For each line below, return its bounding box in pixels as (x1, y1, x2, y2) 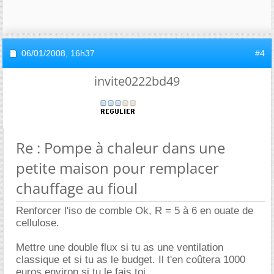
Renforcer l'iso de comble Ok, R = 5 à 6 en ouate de (16, 205, 253, 217)
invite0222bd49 (94, 73, 180, 89)
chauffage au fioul (16, 178, 138, 198)
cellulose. (16, 217, 59, 229)
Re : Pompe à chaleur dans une (16, 138, 225, 158)
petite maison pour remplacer (16, 158, 219, 178)
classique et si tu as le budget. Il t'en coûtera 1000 (16, 254, 245, 265)
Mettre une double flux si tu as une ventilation (16, 242, 223, 253)
